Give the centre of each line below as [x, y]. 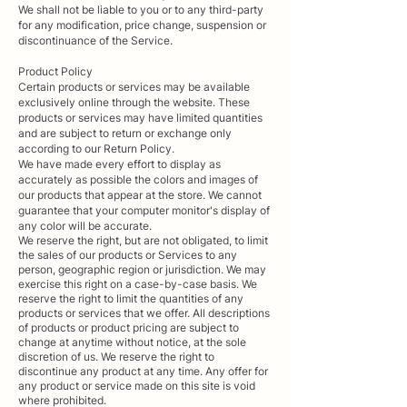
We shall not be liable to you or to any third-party [141, 9]
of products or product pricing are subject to [129, 327]
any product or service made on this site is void [137, 385]
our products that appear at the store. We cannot [140, 194]
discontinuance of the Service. [95, 40]
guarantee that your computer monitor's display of [144, 210]
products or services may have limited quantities [140, 117]
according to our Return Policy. [96, 148]
